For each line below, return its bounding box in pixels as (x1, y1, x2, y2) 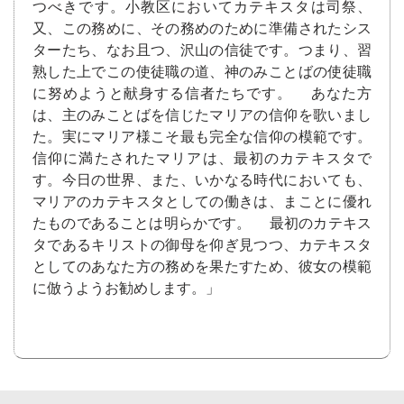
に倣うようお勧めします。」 (32, 280, 220, 298)
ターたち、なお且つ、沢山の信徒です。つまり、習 (32, 41, 372, 60)
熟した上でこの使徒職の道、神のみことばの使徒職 (32, 63, 372, 81)
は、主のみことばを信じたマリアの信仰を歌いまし (32, 106, 372, 124)
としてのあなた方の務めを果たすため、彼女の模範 (32, 258, 372, 276)
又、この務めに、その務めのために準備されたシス (32, 20, 372, 38)
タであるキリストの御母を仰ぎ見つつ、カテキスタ (32, 236, 372, 254)
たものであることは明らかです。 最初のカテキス (32, 215, 372, 233)
